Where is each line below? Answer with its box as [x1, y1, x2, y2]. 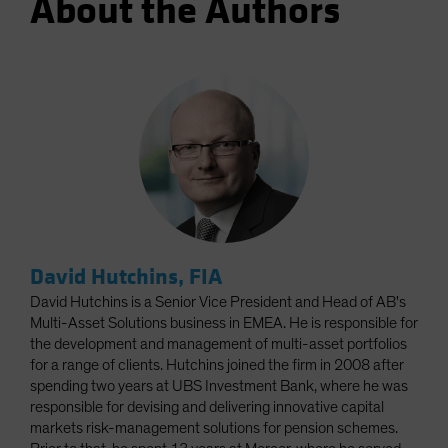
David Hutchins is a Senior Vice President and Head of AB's [30, 294, 406, 311]
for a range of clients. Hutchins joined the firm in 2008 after [30, 357, 404, 374]
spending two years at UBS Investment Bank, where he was [30, 378, 408, 395]
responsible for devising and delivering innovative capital [30, 399, 384, 416]
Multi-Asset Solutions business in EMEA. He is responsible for [30, 315, 418, 332]
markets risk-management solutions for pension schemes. [30, 420, 398, 437]
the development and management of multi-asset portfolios [30, 336, 407, 353]
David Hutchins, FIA [30, 263, 222, 292]
